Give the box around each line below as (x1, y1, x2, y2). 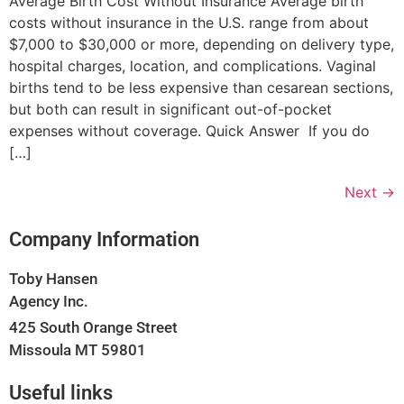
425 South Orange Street (9, 318, 178, 337)
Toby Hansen (9, 270, 97, 289)
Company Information (9, 228, 199, 252)
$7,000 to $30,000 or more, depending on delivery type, (9, 35, 394, 54)
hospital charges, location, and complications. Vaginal (9, 57, 376, 76)
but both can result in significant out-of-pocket (9, 100, 332, 119)
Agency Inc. (9, 292, 88, 311)
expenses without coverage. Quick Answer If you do (9, 122, 370, 141)
